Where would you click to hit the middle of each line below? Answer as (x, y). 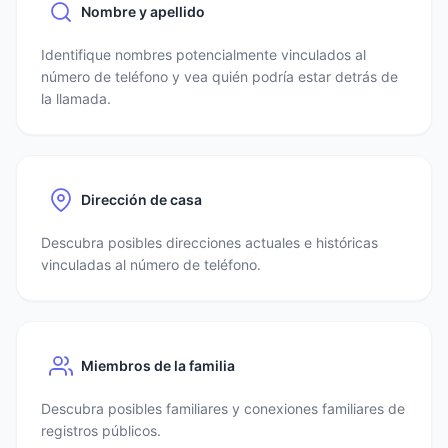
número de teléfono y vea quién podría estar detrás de (219, 76)
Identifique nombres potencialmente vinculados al (203, 54)
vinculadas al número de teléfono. (151, 264)
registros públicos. (101, 430)
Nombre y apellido (143, 11)
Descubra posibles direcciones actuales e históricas (209, 242)
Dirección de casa (141, 199)
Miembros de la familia (158, 365)
